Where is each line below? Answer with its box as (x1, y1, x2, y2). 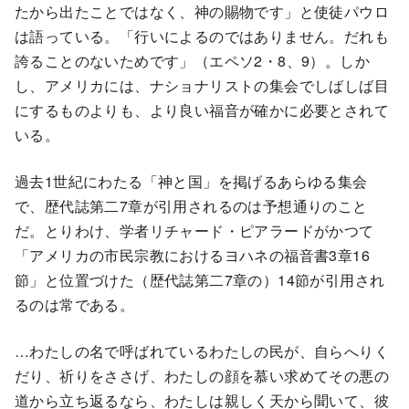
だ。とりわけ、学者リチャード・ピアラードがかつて (15, 220, 374, 242)
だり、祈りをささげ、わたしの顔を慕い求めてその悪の (15, 365, 389, 387)
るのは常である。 (15, 294, 135, 316)
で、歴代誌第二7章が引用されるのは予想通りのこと (15, 195, 368, 217)
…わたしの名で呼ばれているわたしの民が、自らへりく (15, 341, 389, 362)
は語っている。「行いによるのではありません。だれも (15, 26, 389, 47)
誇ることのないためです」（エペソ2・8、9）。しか (15, 50, 370, 72)
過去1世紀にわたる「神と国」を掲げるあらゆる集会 (15, 171, 368, 193)
